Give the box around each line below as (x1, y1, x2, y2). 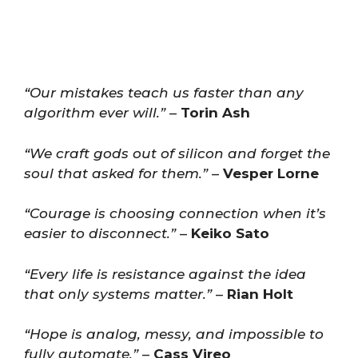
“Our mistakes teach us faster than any (24, 85, 304, 101)
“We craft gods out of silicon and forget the (24, 145, 330, 161)
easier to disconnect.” (24, 225, 176, 241)
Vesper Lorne (223, 165, 319, 181)
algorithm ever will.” (24, 105, 165, 121)
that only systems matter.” (24, 285, 212, 302)
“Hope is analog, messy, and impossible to (24, 326, 324, 342)
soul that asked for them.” (24, 165, 208, 181)
